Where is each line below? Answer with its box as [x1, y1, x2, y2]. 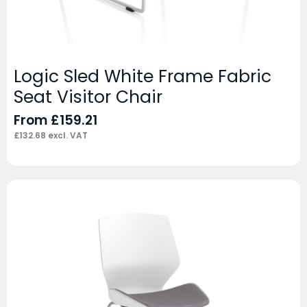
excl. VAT [46, 129, 88, 141]
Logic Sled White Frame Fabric [14, 64, 271, 88]
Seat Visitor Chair [14, 84, 162, 109]
